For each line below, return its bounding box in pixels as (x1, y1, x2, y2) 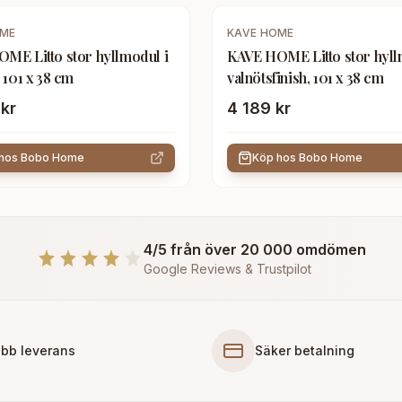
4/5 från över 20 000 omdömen (144, 240, 366, 258)
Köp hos (252, 151, 299, 164)
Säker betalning (255, 343, 354, 358)
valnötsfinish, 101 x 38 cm (227, 68, 384, 87)
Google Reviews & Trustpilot (144, 261, 311, 276)
